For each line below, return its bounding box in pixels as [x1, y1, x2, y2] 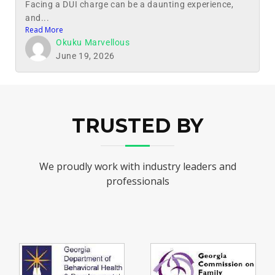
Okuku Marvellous [56, 37, 130, 47]
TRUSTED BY [72, 113, 203, 137]
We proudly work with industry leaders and [39, 159, 236, 173]
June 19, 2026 [56, 50, 115, 61]
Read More [25, 24, 63, 35]
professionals [106, 174, 169, 188]
